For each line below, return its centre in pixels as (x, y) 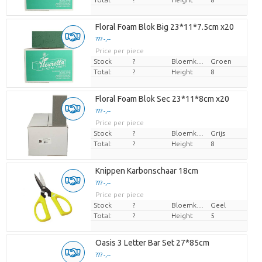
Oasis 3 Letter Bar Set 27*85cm (152, 243)
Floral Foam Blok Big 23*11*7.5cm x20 (164, 27)
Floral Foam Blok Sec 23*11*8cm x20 (162, 99)
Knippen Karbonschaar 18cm (146, 171)
